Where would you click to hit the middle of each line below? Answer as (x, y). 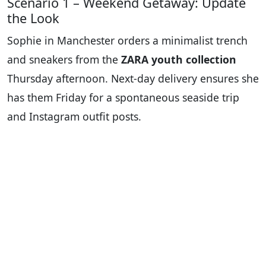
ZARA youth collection (179, 60)
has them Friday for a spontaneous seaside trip (123, 98)
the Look (33, 18)
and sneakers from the (64, 60)
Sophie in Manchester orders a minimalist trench (127, 41)
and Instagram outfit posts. (74, 117)
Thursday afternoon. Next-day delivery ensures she (133, 79)
